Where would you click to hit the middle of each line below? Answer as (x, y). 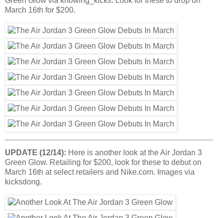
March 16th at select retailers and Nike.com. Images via (100, 172)
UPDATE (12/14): (36, 153)
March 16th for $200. (40, 10)
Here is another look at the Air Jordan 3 (134, 153)
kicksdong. (23, 182)
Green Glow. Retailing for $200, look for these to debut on (103, 163)
